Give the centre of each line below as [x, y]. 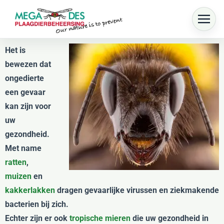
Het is [15, 50]
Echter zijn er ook [37, 218]
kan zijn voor [28, 106]
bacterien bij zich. [37, 204]
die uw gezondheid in [169, 218]
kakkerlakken [30, 190]
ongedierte [24, 78]
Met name [23, 148]
